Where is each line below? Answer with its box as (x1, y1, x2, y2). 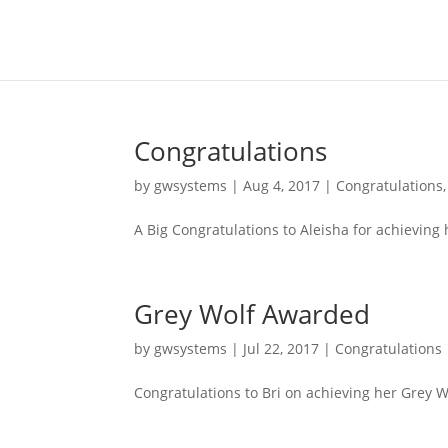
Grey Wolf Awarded (134, 296, 371, 332)
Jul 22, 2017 (243, 339, 320, 358)
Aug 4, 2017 (243, 176, 321, 195)
